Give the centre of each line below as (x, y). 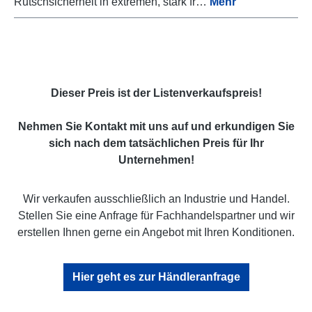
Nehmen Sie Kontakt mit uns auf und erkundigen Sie (156, 126)
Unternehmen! (156, 159)
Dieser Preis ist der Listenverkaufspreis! (156, 93)
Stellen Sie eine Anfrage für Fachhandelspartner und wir (156, 215)
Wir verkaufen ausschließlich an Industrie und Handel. (156, 198)
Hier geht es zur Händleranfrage (156, 276)
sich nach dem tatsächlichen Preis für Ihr (156, 143)
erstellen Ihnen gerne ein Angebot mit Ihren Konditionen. (156, 232)
